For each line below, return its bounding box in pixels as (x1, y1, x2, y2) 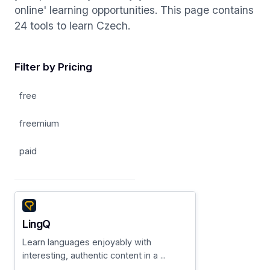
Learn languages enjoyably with (22, 237, 151, 248)
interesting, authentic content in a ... (22, 250, 166, 261)
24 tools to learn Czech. (14, 19, 130, 33)
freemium (19, 118, 59, 129)
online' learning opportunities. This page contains (14, 4, 254, 17)
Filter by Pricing (14, 60, 92, 73)
